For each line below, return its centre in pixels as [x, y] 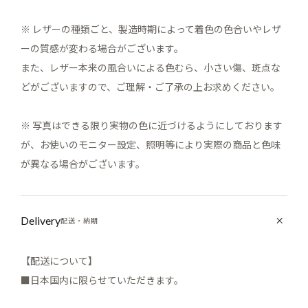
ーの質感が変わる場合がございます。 [102, 48]
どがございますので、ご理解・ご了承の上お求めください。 [150, 87]
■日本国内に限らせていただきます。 [102, 280]
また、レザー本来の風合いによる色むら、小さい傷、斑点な [151, 68]
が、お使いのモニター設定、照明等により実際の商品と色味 [151, 145]
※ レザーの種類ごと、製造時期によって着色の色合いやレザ [151, 29]
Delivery [41, 221]
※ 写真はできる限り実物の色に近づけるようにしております [152, 125]
